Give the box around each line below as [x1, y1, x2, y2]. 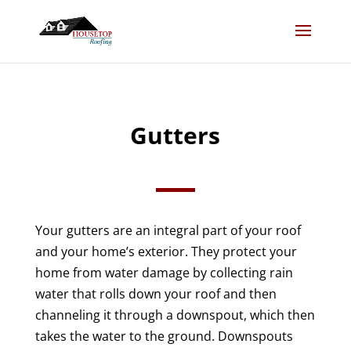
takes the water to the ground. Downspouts [34, 327, 293, 345]
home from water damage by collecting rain [34, 264, 293, 281]
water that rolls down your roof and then [34, 285, 277, 302]
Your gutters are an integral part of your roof [34, 222, 301, 239]
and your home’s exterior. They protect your [34, 243, 297, 260]
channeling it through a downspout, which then [34, 306, 315, 324]
